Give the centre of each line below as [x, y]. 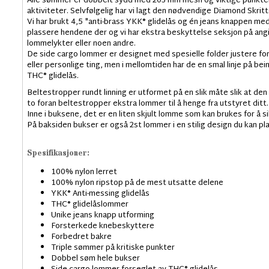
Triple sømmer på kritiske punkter [113, 248]
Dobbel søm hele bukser [95, 258]
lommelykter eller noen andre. [81, 44]
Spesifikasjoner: [58, 153]
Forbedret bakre [81, 237]
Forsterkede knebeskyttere [102, 226]
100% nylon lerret [84, 172]
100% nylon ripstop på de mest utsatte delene [137, 183]
